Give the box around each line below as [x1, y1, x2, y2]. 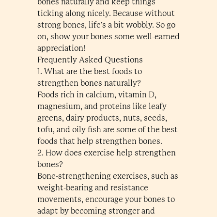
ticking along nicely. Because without [37, 9, 175, 18]
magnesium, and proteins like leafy [37, 102, 167, 111]
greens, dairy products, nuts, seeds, [37, 113, 167, 123]
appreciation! [37, 44, 86, 53]
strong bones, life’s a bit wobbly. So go [37, 20, 175, 30]
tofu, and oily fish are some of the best [37, 125, 178, 134]
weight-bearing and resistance [37, 183, 148, 192]
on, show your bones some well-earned [37, 32, 180, 41]
